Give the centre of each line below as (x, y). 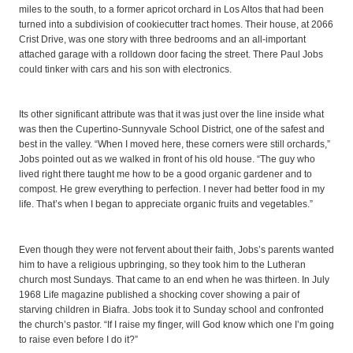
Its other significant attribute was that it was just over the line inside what (171, 115)
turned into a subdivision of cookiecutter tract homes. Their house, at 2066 (176, 24)
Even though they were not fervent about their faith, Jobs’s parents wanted (176, 250)
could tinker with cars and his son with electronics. (125, 69)
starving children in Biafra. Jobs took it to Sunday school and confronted (171, 310)
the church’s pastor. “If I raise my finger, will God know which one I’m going (176, 325)
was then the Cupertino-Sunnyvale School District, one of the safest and (172, 130)
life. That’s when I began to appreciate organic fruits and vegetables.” (166, 204)
